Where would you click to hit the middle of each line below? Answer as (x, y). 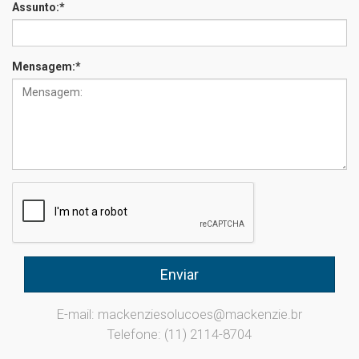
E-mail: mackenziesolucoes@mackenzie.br (179, 314)
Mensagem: (44, 67)
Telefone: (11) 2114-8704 (179, 334)
